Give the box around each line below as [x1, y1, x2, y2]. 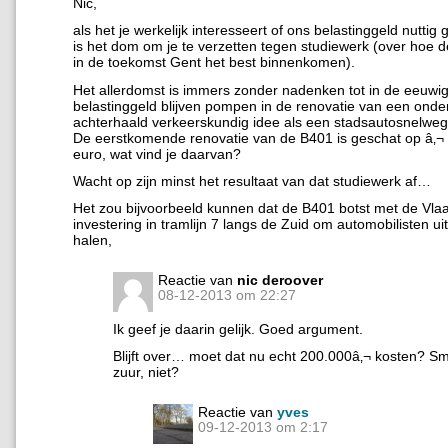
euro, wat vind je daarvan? [73, 145, 241, 162]
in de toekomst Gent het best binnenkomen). [73, 54, 355, 71]
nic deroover [237, 272, 323, 289]
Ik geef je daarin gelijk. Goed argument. [113, 321, 363, 338]
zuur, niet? [113, 364, 179, 381]
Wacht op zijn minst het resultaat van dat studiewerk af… [73, 172, 431, 189]
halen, [73, 232, 112, 249]
